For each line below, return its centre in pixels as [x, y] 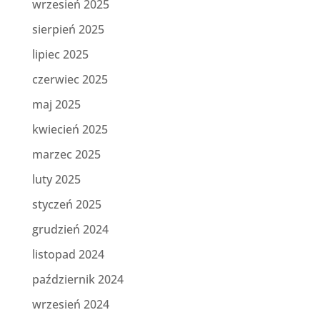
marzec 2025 [66, 155]
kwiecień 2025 [70, 130]
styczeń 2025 [66, 205]
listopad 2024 [68, 255]
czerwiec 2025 [70, 80]
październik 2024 [77, 280]
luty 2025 [56, 180]
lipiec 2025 [60, 55]
